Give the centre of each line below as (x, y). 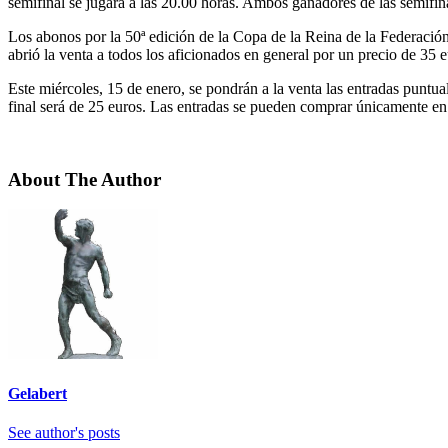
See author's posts (64, 432)
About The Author (84, 179)
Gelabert (37, 393)
